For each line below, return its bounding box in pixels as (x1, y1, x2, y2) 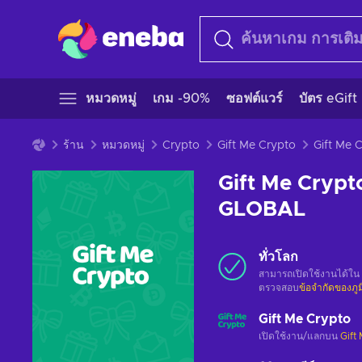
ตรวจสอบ (259, 283, 299, 293)
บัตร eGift (299, 92, 357, 105)
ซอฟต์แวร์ (226, 92, 283, 105)
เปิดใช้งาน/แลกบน (259, 331, 340, 341)
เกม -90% (153, 92, 210, 105)
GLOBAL (218, 199, 305, 220)
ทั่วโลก (259, 250, 298, 263)
